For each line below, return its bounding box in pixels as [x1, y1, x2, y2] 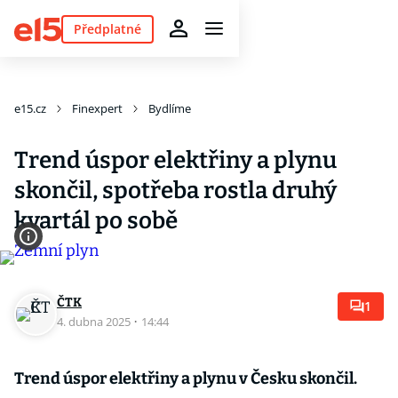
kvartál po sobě [14, 207, 178, 235]
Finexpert [72, 100, 123, 116]
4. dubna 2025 [57, 314, 133, 330]
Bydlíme [148, 100, 191, 116]
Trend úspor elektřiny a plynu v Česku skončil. [14, 369, 357, 388]
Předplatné [73, 20, 141, 37]
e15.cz [14, 100, 46, 116]
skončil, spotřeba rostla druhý [14, 177, 337, 204]
